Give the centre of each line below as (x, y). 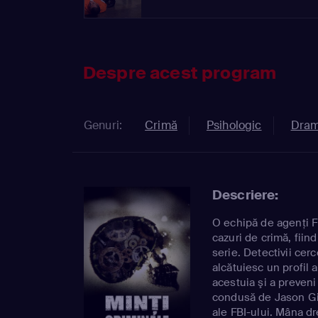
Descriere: (246, 195)
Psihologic (234, 125)
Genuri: (103, 125)
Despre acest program (180, 72)
